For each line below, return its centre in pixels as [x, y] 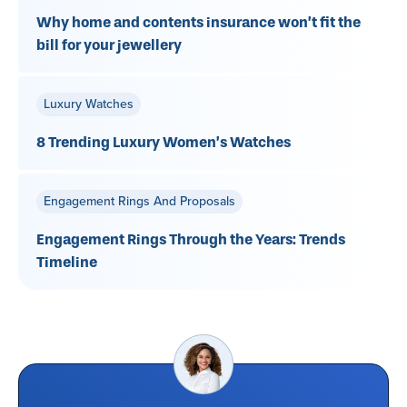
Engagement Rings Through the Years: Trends [191, 239]
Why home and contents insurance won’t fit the [199, 22]
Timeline [67, 262]
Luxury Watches [89, 104]
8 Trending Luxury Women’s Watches [164, 142]
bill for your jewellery [109, 45]
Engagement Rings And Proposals [139, 201]
